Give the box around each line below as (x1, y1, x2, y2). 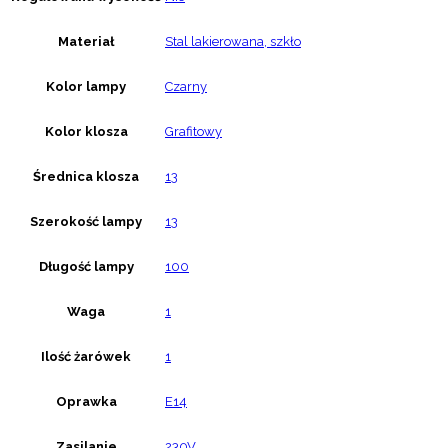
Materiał (58, 34, 114, 50)
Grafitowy (165, 124, 222, 140)
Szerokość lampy (30, 214, 142, 230)
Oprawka (55, 394, 117, 410)
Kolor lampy (46, 79, 126, 95)
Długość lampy (38, 259, 134, 275)
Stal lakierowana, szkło (165, 34, 301, 50)
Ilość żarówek (41, 349, 131, 365)
